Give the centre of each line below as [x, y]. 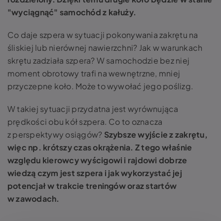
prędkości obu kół [43, 122]
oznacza [146, 122]
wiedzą [22, 173]
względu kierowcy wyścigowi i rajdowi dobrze [97, 160]
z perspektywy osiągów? [56, 135]
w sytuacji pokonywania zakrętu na [131, 35]
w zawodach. [34, 199]
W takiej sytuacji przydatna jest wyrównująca [93, 109]
